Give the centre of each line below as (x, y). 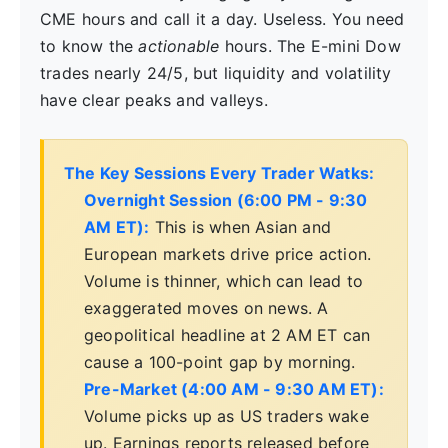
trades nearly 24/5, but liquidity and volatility (216, 73)
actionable (179, 46)
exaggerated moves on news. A (206, 308)
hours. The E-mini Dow (310, 46)
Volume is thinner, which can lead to (224, 281)
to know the (89, 46)
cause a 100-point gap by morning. (220, 362)
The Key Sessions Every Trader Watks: (219, 173)
